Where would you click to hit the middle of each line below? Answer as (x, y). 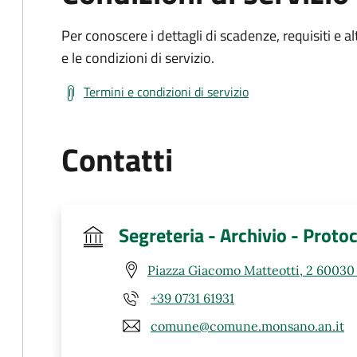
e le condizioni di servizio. (138, 58)
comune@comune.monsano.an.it (247, 326)
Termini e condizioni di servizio (166, 92)
